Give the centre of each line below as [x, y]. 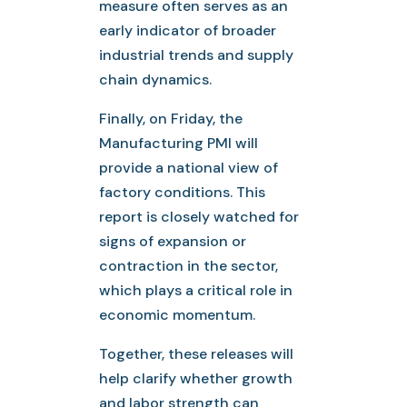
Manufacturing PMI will [179, 143]
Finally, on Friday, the [171, 118]
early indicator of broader [188, 30]
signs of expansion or [173, 241]
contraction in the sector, [189, 265]
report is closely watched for [199, 216]
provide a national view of [189, 167]
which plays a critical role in [196, 290]
